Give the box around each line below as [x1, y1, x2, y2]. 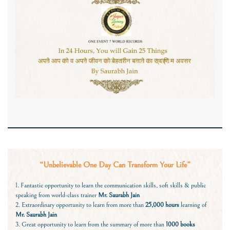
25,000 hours [145, 201, 181, 209]
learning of [181, 201, 206, 209]
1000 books [166, 220, 195, 229]
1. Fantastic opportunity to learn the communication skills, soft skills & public [15, 181, 206, 190]
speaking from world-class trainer [15, 191, 98, 200]
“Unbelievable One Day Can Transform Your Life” [40, 160, 190, 170]
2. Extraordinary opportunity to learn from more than [15, 201, 145, 209]
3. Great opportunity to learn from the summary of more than [15, 220, 166, 229]
